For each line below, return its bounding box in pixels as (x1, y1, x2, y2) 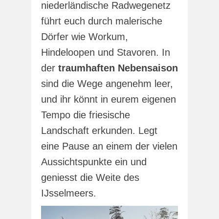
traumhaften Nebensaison (58, 62, 178, 73)
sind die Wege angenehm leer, (41, 78, 173, 89)
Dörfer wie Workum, (41, 31, 128, 42)
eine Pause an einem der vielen (41, 140, 177, 152)
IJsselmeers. (41, 187, 96, 198)
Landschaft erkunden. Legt (41, 125, 157, 136)
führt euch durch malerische (41, 15, 162, 26)
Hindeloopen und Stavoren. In (41, 46, 170, 58)
